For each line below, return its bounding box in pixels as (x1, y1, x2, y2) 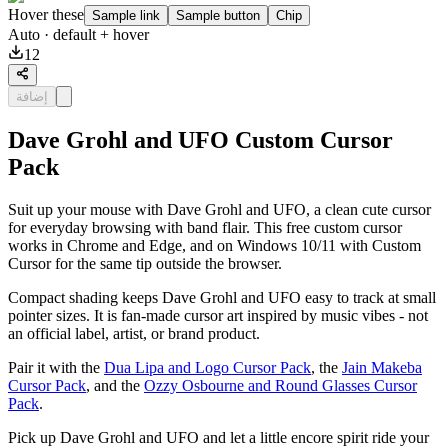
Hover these (8, 6, 84, 24)
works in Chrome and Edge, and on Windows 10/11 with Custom (8, 237, 421, 255)
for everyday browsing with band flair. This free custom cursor (8, 219, 402, 237)
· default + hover (40, 26, 149, 44)
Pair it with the (8, 359, 104, 377)
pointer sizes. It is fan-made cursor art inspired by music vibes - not (8, 307, 428, 325)
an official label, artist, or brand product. (8, 325, 260, 343)
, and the (86, 377, 144, 395)
